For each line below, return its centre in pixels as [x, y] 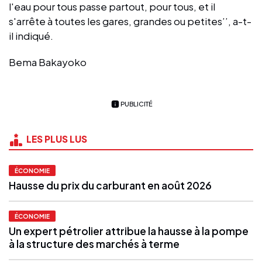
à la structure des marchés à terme [94, 244]
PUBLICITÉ [136, 104]
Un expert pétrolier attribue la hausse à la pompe [129, 231]
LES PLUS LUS [57, 139]
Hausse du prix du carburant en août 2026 [110, 185]
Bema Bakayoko [49, 62]
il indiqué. [32, 35]
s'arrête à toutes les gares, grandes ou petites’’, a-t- [130, 21]
